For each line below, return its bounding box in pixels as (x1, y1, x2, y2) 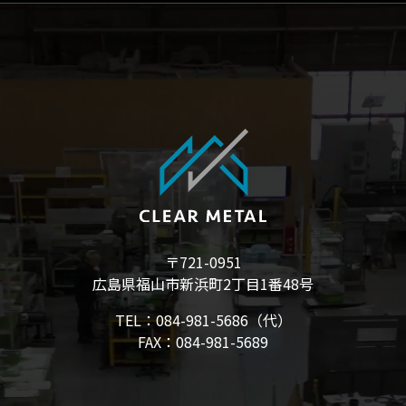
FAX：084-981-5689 (138, 331, 268, 353)
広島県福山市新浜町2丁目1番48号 (92, 273, 314, 295)
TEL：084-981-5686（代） (114, 309, 292, 332)
